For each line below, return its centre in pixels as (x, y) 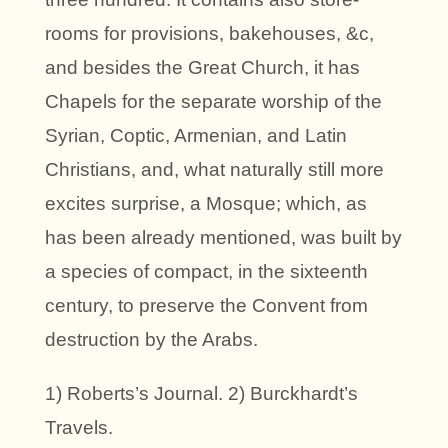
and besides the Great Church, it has (202, 67)
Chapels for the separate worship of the (213, 101)
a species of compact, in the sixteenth (206, 271)
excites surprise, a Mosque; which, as (206, 203)
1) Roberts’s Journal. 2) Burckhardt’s (201, 393)
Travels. (79, 427)
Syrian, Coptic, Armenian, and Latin (196, 135)
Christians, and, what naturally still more (214, 169)
